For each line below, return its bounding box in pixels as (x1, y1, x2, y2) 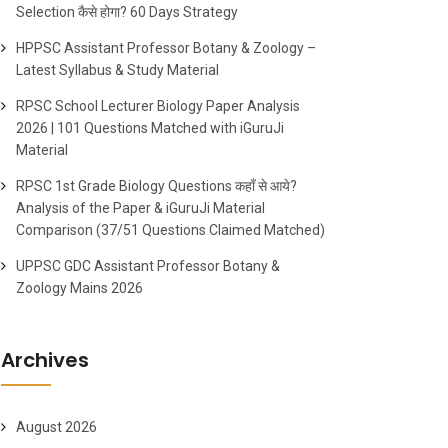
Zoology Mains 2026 (16, 280, 143, 296)
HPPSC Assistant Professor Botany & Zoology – (16, 40, 316, 56)
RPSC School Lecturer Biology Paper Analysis (16, 98, 300, 114)
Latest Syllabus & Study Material (16, 62, 219, 78)
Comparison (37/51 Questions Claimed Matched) (16, 222, 325, 238)
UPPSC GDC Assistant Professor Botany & (16, 258, 280, 274)
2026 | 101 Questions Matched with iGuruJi (16, 120, 284, 136)
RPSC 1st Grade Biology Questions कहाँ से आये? (16, 178, 297, 194)
